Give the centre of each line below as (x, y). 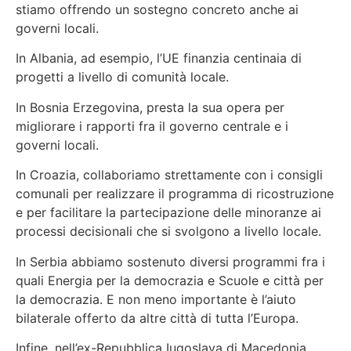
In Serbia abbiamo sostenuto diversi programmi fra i (170, 261)
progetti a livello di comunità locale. (122, 77)
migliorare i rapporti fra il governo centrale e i (152, 126)
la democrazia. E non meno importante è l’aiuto (156, 299)
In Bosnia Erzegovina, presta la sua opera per (150, 107)
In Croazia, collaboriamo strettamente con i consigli (169, 175)
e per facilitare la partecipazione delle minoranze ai (168, 213)
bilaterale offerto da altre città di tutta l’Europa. (157, 318)
